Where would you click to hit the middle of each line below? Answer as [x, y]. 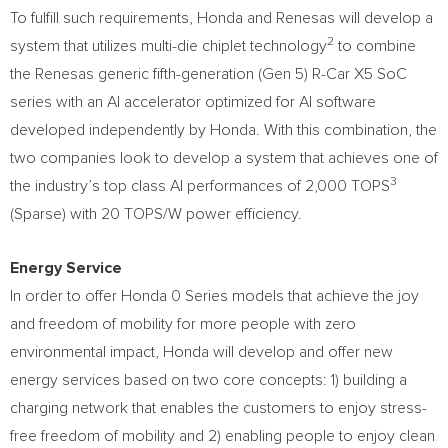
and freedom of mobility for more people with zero [183, 324]
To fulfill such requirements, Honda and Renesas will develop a [221, 18]
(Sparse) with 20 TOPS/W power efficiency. [156, 214]
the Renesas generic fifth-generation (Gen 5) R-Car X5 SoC [208, 74]
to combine [375, 46]
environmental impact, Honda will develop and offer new [201, 352]
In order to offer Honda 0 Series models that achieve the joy [214, 296]
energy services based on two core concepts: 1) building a [208, 380]
